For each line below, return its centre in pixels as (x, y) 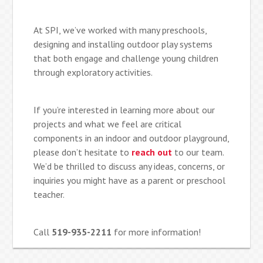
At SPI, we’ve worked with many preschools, (120, 30)
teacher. (49, 195)
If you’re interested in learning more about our (124, 110)
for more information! (158, 232)
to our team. (198, 152)
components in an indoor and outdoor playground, (131, 138)
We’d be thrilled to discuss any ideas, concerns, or (129, 166)
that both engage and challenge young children (126, 58)
